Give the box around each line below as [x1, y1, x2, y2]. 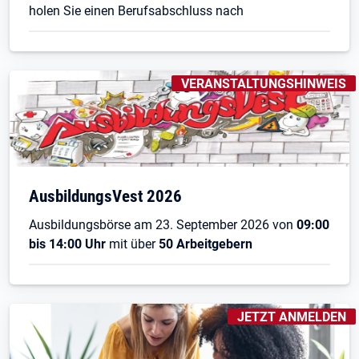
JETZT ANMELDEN [237, 309, 346, 325]
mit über [106, 236, 159, 252]
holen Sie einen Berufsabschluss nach [29, 2, 244, 18]
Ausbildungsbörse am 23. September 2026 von [29, 216, 296, 232]
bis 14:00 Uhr [29, 236, 106, 252]
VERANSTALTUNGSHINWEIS [181, 75, 346, 91]
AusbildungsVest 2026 [29, 185, 182, 206]
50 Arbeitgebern [159, 236, 252, 252]
